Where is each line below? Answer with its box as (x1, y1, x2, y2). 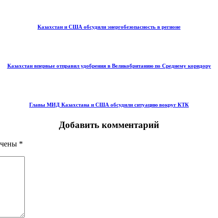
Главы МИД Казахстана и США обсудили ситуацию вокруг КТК (29, 101, 189, 108)
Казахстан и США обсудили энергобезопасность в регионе (37, 23, 181, 30)
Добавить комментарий (59, 119, 159, 130)
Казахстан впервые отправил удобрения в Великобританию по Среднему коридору (7, 62, 211, 69)
